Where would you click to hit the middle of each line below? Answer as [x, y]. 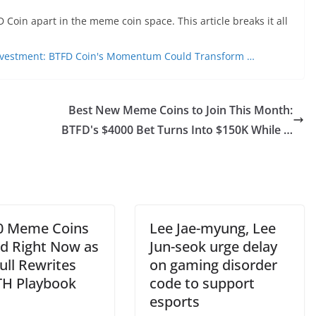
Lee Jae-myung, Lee [213, 228]
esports [175, 302]
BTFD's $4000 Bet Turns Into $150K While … [177, 130]
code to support [202, 283]
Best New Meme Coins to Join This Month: [181, 110]
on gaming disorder [213, 265]
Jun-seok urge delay [213, 247]
